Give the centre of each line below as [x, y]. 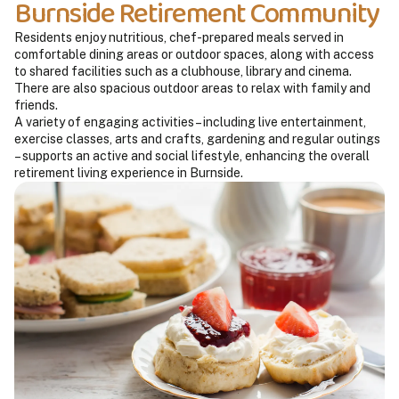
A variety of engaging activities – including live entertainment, [190, 122]
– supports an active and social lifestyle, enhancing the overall [192, 155]
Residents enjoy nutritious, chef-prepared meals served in [179, 37]
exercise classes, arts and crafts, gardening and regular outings [197, 138]
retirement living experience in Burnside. [129, 172]
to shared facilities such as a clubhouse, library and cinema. [183, 71]
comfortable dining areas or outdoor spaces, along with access [194, 54]
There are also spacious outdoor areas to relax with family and [192, 88]
